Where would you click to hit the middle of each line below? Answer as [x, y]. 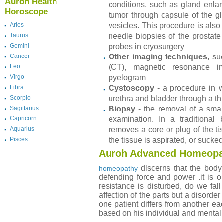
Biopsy [122, 109]
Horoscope [26, 12]
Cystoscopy [131, 88]
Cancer [20, 56]
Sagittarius [24, 108]
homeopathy [118, 168]
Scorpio [20, 98]
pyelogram [127, 78]
